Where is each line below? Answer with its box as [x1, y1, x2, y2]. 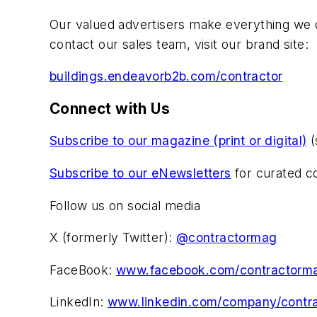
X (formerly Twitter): [50, 230, 176, 246]
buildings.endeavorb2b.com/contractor [50, 69, 283, 84]
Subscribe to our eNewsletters [50, 166, 231, 180]
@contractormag [175, 230, 277, 246]
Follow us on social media [50, 197, 200, 213]
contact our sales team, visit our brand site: [50, 36, 309, 52]
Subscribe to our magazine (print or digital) [50, 133, 307, 149]
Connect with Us [50, 99, 170, 117]
